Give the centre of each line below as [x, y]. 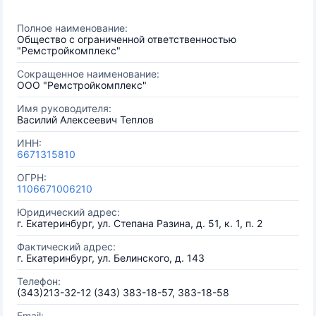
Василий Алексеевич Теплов [85, 120]
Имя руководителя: [64, 108]
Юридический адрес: [68, 212]
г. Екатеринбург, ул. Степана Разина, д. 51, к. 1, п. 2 [140, 223]
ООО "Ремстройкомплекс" [82, 85]
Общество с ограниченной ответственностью [127, 39]
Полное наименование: [72, 28]
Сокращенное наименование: [88, 74]
